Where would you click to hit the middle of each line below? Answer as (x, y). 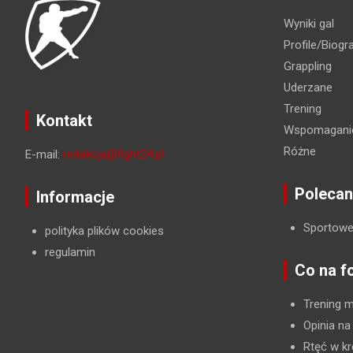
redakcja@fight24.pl (113, 154)
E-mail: (44, 154)
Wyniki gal (308, 23)
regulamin (70, 252)
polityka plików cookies (104, 230)
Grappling (307, 66)
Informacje (75, 197)
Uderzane (308, 87)
